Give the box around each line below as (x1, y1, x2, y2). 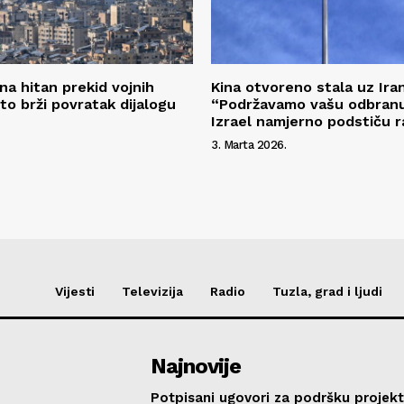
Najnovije (151, 353, 242, 379)
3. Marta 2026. (211, 137, 286, 151)
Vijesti (55, 283, 95, 298)
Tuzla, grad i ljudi (272, 283, 382, 298)
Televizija (122, 283, 183, 298)
